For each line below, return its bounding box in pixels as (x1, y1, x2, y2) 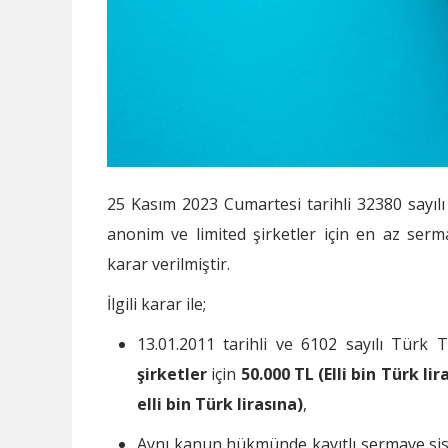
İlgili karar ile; (107, 292, 206, 315)
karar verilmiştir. (107, 252, 230, 275)
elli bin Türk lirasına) (137, 392, 303, 415)
